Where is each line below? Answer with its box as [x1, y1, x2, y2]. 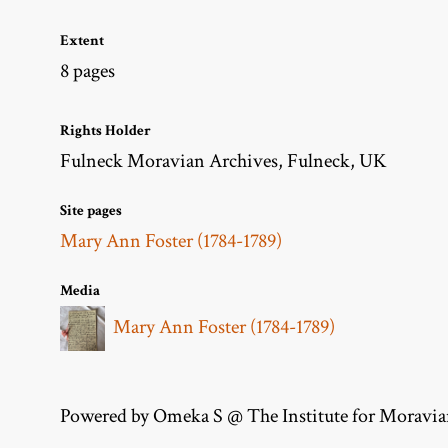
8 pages [60, 57, 115, 84]
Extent [60, 30, 104, 50]
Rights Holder [60, 120, 151, 140]
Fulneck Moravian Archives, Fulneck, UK [60, 147, 387, 174]
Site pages [60, 200, 122, 220]
